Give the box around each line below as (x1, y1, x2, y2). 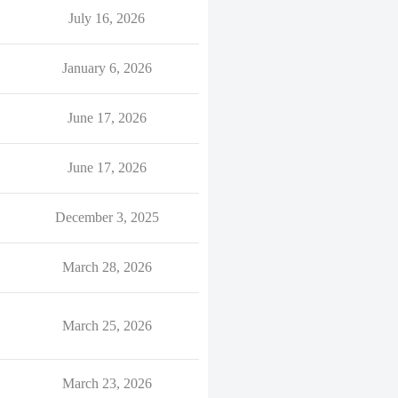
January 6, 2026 (61, 60, 152, 76)
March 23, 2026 (61, 376, 152, 391)
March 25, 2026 (61, 318, 152, 333)
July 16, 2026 (68, 11, 145, 26)
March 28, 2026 (61, 259, 152, 275)
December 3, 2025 (54, 210, 159, 225)
